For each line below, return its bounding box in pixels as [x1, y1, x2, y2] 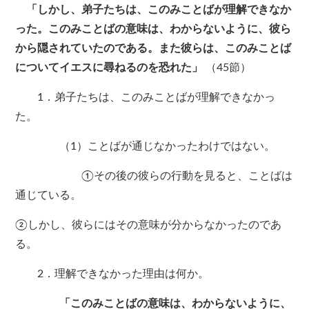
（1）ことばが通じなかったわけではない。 [15, 141, 276, 152]
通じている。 [15, 190, 82, 201]
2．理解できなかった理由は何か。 [15, 268, 210, 280]
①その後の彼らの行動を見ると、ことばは [15, 170, 293, 182]
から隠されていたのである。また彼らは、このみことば [15, 43, 292, 54]
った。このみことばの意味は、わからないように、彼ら [15, 23, 292, 35]
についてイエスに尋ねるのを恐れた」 [15, 62, 206, 74]
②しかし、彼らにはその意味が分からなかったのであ [15, 219, 282, 231]
